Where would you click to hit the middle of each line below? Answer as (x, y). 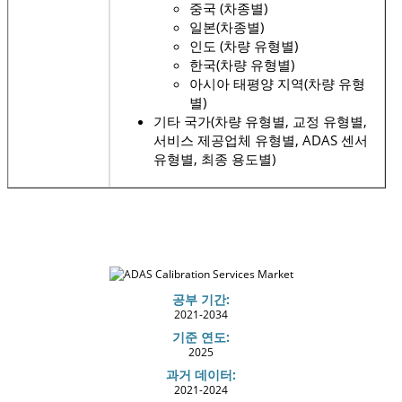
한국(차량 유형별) (242, 64)
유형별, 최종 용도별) (214, 158)
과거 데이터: (201, 374)
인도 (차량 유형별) (244, 45)
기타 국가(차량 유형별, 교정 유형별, (260, 121)
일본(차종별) (227, 26)
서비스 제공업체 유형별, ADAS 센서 (261, 140)
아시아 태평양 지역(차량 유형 (277, 83)
